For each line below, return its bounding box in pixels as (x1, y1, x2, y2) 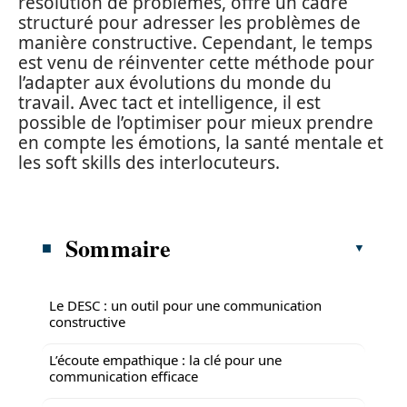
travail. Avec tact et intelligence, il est (18, 91, 321, 114)
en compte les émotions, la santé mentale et (18, 131, 383, 154)
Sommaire (65, 230, 172, 265)
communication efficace (49, 366, 198, 385)
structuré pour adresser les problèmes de (18, 11, 361, 35)
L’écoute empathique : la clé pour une (49, 350, 282, 369)
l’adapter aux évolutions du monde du (18, 71, 332, 94)
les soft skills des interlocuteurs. (18, 151, 280, 174)
